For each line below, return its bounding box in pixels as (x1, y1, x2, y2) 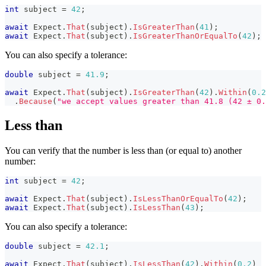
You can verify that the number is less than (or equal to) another (5, 145, 242, 156)
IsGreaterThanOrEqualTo (133, 31, 237, 41)
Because (19, 97, 52, 106)
